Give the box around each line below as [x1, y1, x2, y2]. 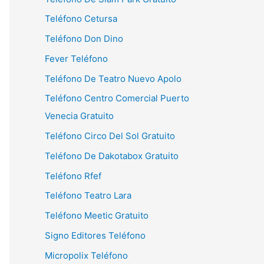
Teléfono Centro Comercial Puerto [45, 93, 189, 104]
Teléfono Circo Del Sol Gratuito [45, 130, 175, 141]
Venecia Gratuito [45, 110, 114, 122]
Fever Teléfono [45, 52, 108, 64]
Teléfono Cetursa [45, 13, 117, 25]
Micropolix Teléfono [45, 249, 128, 261]
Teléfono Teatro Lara [45, 190, 131, 202]
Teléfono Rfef [45, 170, 101, 181]
